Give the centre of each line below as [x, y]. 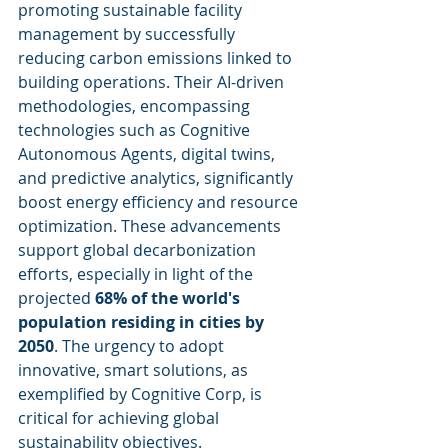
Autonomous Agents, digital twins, [148, 154]
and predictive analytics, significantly [157, 178]
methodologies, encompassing [136, 106]
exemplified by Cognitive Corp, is [142, 394]
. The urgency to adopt [141, 346]
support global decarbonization [139, 250]
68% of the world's [169, 298]
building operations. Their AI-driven [153, 82]
